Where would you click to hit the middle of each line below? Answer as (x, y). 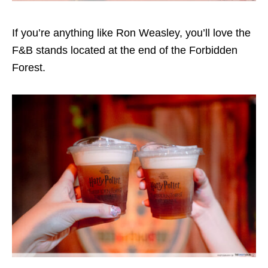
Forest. (30, 68)
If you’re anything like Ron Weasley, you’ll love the (131, 33)
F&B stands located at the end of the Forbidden (125, 51)
